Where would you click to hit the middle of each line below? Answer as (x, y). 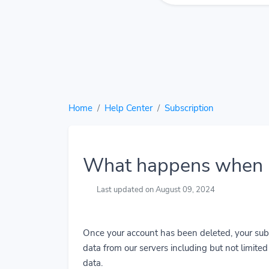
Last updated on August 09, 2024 (155, 190)
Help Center (128, 108)
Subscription (189, 108)
